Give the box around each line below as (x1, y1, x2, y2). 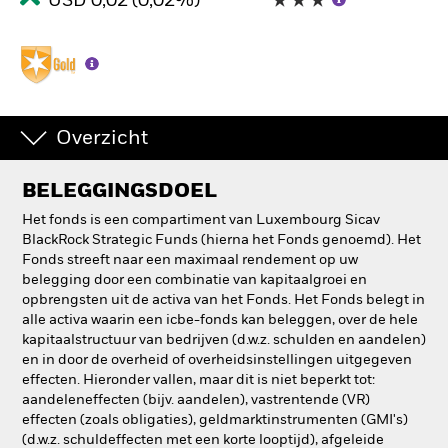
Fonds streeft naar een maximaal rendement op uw (22, 253, 358, 267)
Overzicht (56, 129, 148, 149)
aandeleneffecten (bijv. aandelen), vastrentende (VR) (22, 393, 370, 407)
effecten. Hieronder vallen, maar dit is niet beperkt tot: (22, 373, 375, 387)
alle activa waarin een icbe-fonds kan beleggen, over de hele (22, 313, 418, 327)
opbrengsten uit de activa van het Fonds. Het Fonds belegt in (22, 293, 425, 307)
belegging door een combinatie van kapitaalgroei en (22, 273, 367, 287)
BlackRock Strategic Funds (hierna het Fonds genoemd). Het (22, 233, 421, 247)
